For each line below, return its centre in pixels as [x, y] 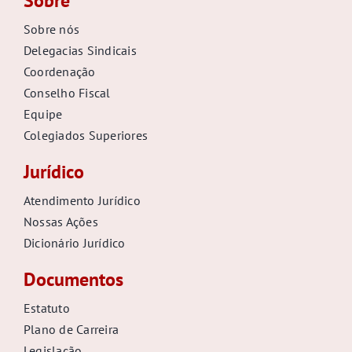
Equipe [43, 114]
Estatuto [46, 308]
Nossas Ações [60, 222]
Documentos [73, 280]
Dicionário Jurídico [74, 243]
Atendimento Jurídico [82, 201]
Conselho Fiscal [67, 93]
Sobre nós [51, 29]
